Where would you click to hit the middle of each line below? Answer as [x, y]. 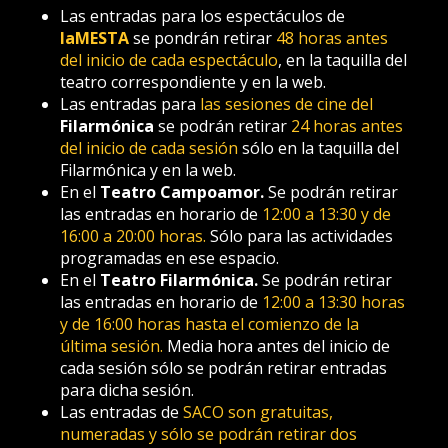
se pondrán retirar [202, 38]
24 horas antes [345, 126]
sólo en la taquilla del [318, 148]
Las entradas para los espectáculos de [202, 16]
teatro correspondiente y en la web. [193, 82]
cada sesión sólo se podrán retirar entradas [223, 368]
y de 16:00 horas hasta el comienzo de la [209, 324]
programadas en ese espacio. [169, 258]
